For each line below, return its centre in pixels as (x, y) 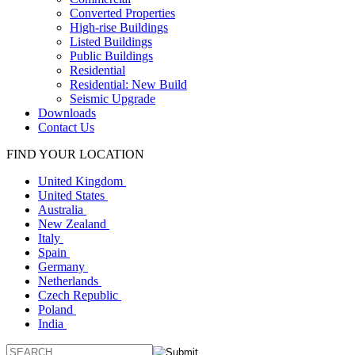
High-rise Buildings (119, 27)
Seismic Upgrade (113, 98)
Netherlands (70, 281)
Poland (57, 309)
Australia (62, 209)
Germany (63, 266)
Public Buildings (111, 55)
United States (73, 195)
